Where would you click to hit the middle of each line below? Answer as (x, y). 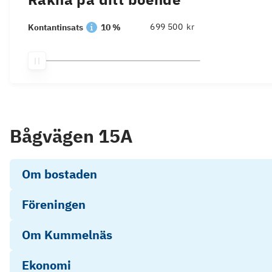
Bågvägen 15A (71, 136)
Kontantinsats (56, 27)
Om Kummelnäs (67, 235)
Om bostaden (59, 174)
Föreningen (54, 204)
